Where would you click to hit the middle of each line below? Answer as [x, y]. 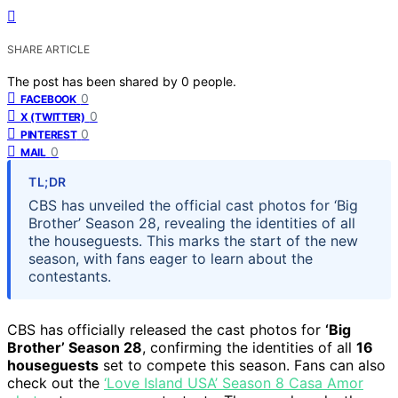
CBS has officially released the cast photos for [166, 329]
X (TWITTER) [53, 116]
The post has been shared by [94, 81]
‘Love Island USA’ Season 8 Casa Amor [234, 382]
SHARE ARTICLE [48, 49]
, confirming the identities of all [249, 347]
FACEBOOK [48, 99]
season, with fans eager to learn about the [171, 258]
